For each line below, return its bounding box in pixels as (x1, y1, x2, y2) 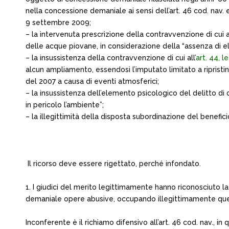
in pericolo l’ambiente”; (26, 101, 104, 109)
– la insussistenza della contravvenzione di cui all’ (26, 54, 196, 62)
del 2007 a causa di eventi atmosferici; (26, 77, 159, 85)
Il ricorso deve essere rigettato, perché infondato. (26, 159, 201, 168)
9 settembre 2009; (26, 18, 91, 27)
